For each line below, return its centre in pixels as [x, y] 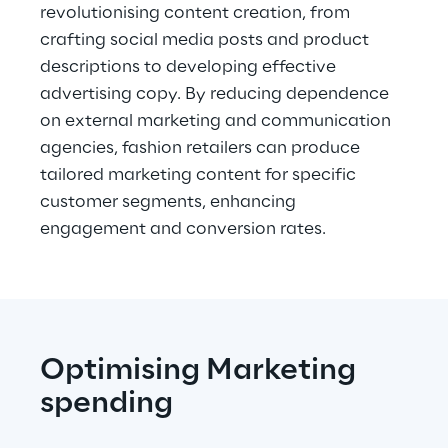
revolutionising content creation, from [197, 13]
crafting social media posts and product [206, 40]
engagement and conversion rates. [183, 229]
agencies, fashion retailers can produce [202, 148]
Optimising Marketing [201, 371]
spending [106, 404]
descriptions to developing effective [190, 67]
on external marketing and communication [217, 121]
